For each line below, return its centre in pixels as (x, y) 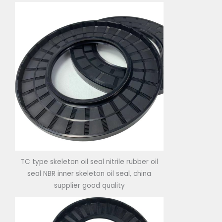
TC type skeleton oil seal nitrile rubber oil (89, 162)
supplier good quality (89, 186)
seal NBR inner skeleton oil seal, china (89, 174)
